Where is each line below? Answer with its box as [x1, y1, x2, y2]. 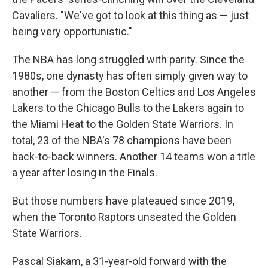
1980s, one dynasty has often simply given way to [12, 69, 248, 82]
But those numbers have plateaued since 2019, [12, 194, 234, 207]
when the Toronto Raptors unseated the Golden [12, 211, 236, 223]
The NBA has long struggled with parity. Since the [12, 53, 245, 66]
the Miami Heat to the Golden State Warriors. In [12, 118, 233, 130]
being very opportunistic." [12, 25, 132, 38]
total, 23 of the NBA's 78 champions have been [12, 134, 232, 147]
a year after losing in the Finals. [12, 166, 157, 179]
